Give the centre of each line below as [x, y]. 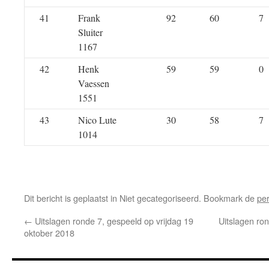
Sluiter [90, 32]
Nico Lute [97, 120]
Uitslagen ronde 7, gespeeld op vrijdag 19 [113, 221]
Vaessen [94, 83]
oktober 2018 [49, 233]
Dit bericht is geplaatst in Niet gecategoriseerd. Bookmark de [141, 198]
